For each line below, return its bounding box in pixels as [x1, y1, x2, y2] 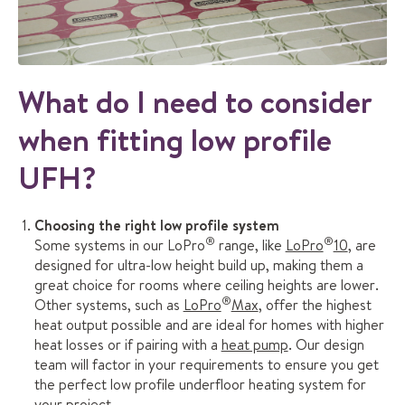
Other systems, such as [33, 295, 184, 316]
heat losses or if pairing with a [33, 334, 221, 355]
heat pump [221, 334, 288, 355]
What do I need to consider [18, 80, 372, 124]
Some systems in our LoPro [33, 235, 205, 256]
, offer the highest [258, 295, 372, 316]
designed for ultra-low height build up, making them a [33, 255, 363, 276]
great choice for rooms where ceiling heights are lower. [33, 275, 379, 296]
